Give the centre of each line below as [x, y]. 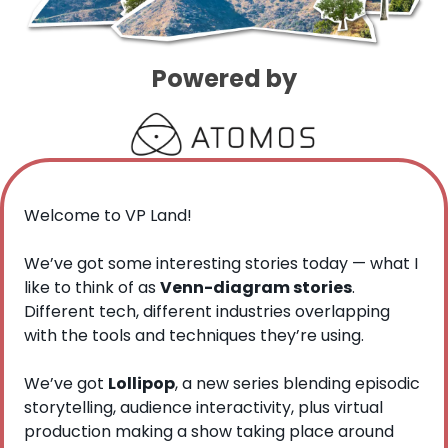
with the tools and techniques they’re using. [194, 335]
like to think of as [92, 287]
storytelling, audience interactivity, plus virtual [203, 407]
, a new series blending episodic [297, 383]
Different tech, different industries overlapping [207, 311]
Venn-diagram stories [256, 287]
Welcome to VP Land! [108, 215]
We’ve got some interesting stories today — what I [221, 263]
